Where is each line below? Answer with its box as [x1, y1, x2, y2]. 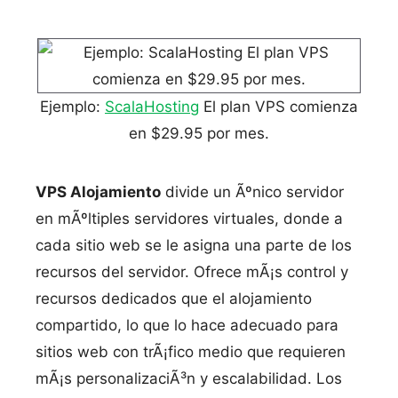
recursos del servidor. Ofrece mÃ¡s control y [36, 262, 348, 281]
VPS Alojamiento [36, 182, 161, 201]
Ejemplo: [40, 97, 105, 115]
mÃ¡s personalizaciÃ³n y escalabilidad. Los [36, 369, 342, 387]
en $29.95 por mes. [129, 123, 269, 142]
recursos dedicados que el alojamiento [36, 289, 312, 307]
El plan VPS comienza [199, 97, 358, 115]
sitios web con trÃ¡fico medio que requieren [36, 342, 346, 361]
